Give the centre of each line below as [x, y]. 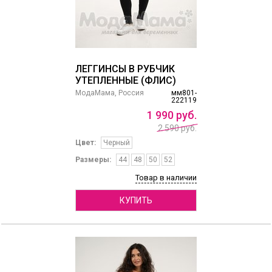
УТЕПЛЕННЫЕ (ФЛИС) [125, 81]
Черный [116, 143]
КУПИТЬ [136, 201]
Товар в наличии [166, 178]
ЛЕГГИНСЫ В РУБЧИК [125, 69]
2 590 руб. [177, 128]
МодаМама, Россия [109, 93]
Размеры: [93, 160]
